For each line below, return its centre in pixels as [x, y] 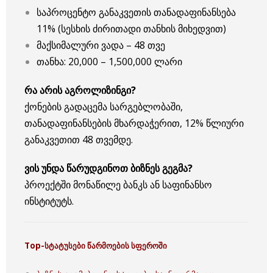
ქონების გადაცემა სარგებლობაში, [104, 107]
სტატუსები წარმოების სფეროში [106, 246]
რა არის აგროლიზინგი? [80, 90]
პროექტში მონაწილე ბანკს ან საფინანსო [118, 185]
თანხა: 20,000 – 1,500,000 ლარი [109, 62]
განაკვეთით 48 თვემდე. [79, 140]
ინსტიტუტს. [49, 201]
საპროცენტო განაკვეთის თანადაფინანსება [136, 12]
